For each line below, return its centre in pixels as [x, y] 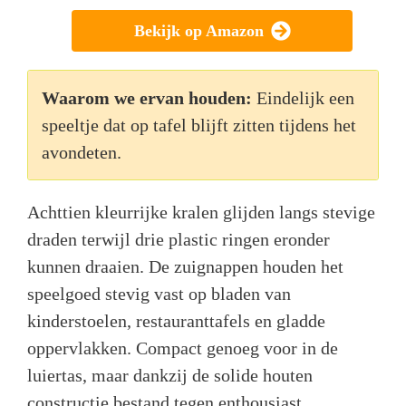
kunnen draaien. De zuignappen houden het [185, 267]
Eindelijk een [305, 98]
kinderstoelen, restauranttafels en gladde [176, 321]
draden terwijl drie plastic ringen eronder [179, 240]
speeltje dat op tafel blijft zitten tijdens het [199, 126]
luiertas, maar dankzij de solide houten [170, 376]
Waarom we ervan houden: [147, 98]
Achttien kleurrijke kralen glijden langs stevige [201, 213]
